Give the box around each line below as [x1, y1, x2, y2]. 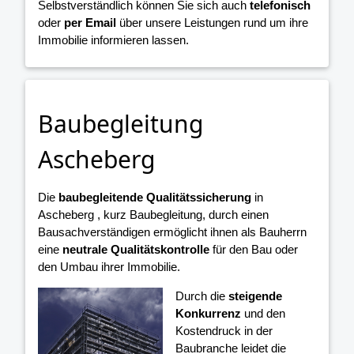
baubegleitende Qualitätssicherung [58, 190, 251, 204]
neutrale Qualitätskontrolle [62, 242, 209, 256]
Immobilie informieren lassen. [38, 33, 189, 47]
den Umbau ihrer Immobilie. [38, 259, 180, 273]
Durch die [175, 288, 229, 303]
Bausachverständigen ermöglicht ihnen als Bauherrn [38, 224, 307, 239]
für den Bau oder [209, 242, 298, 256]
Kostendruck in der [175, 323, 273, 337]
